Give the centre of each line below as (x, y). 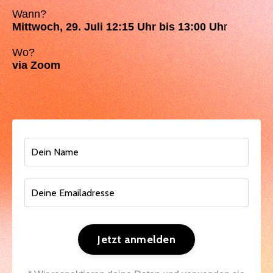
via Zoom (36, 65)
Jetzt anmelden (136, 239)
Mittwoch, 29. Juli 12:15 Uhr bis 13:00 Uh (118, 27)
